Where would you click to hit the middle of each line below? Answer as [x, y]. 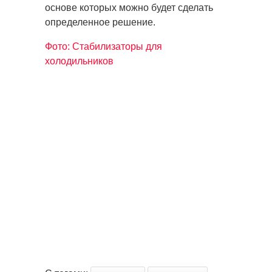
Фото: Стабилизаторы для [104, 46]
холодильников [79, 61]
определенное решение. [100, 22]
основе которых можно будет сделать [129, 7]
